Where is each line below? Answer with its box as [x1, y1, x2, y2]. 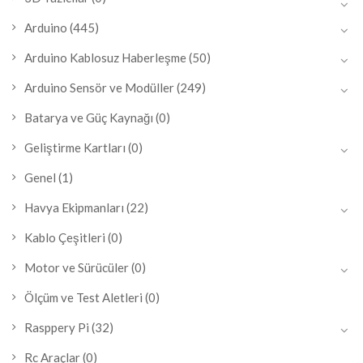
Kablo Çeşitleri [24, 230, 105, 245]
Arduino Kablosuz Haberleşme [24, 50, 186, 65]
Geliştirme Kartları [24, 140, 126, 155]
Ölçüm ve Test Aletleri [24, 290, 143, 305]
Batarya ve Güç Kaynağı [24, 110, 153, 125]
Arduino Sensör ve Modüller [24, 80, 174, 95]
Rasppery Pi [24, 320, 89, 335]
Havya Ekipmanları [24, 200, 124, 215]
